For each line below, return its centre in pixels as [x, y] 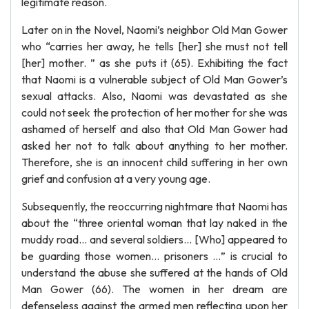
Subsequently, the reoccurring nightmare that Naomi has [154, 206]
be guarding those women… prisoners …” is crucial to [154, 256]
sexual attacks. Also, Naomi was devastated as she [154, 96]
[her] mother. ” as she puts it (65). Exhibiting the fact [154, 63]
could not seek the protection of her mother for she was [154, 112]
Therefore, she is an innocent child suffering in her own [154, 162]
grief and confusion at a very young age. [116, 179]
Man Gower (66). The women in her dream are [154, 289]
